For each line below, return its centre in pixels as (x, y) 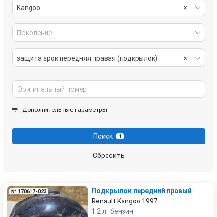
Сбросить (108, 156)
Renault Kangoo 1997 (124, 201)
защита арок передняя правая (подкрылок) (87, 58)
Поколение (34, 33)
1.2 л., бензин (112, 211)
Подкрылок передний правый (142, 191)
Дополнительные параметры (64, 109)
